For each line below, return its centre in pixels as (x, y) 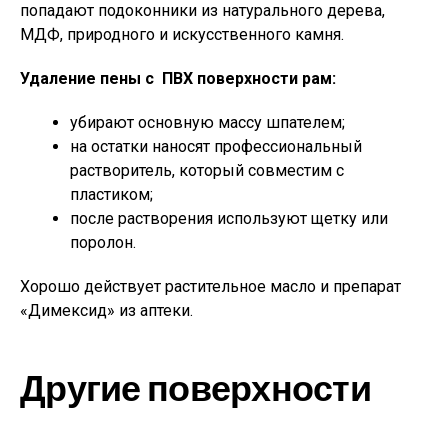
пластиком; (111, 194)
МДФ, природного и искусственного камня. (182, 34)
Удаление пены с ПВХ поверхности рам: (178, 78)
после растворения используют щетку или (229, 218)
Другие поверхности (196, 388)
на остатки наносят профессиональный (216, 146)
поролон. (103, 242)
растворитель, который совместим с (207, 170)
